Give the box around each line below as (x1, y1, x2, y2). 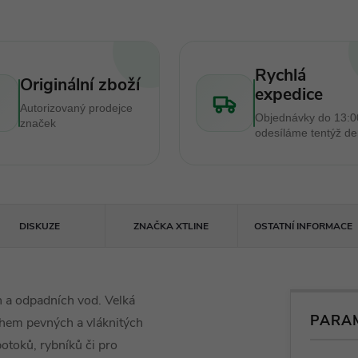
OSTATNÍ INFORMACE (254, 220, 353, 233)
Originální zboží (19, 74, 140, 96)
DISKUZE (18, 220, 60, 233)
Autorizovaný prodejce (19, 101, 133, 114)
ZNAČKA (133, 220, 174, 233)
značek (19, 117, 56, 129)
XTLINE (173, 220, 209, 233)
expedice (255, 83, 323, 105)
